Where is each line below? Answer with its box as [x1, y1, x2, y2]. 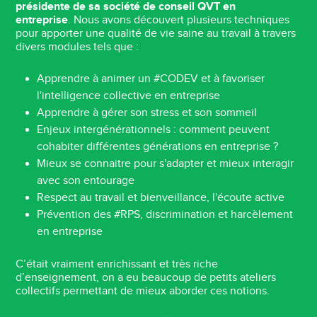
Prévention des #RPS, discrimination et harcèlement [37, 208, 294, 222]
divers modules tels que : [16, 40, 142, 54]
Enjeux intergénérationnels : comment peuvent [37, 123, 270, 137]
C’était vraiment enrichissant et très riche [16, 258, 219, 272]
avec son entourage [37, 174, 138, 188]
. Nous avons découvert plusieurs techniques [68, 13, 290, 28]
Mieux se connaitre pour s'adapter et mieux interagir [37, 157, 294, 171]
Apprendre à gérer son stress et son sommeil [37, 106, 260, 120]
